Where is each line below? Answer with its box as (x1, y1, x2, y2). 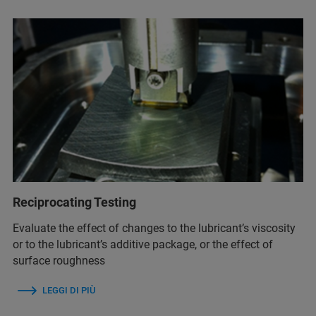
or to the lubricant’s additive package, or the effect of (13, 237, 273, 251)
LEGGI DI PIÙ (42, 284, 95, 296)
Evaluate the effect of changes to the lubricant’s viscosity (13, 221, 296, 235)
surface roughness (13, 253, 105, 267)
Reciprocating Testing (13, 194, 136, 209)
